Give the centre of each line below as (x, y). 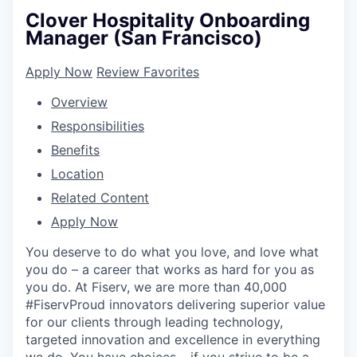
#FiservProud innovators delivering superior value (175, 304)
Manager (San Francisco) (144, 38)
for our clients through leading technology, (154, 322)
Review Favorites (148, 71)
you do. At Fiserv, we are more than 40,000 (156, 286)
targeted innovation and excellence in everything (173, 339)
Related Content (100, 197)
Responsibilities (98, 126)
